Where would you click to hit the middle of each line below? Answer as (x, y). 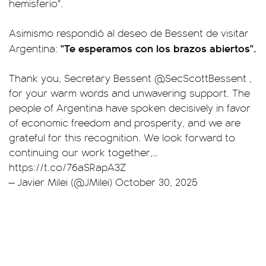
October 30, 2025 (156, 181)
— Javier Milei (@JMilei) (62, 181)
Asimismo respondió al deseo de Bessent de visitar (129, 32)
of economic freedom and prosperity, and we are (125, 122)
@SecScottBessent (200, 77)
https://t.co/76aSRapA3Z (67, 167)
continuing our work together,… (83, 152)
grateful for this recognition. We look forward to (122, 137)
